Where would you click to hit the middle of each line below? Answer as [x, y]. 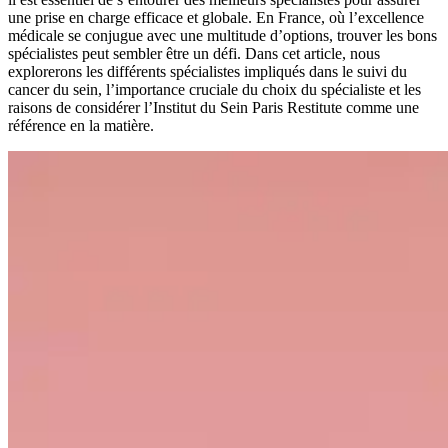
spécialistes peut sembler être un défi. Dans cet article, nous [194, 53]
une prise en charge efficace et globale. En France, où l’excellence [216, 17]
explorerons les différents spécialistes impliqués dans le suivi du [207, 71]
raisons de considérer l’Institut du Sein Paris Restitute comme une [213, 107]
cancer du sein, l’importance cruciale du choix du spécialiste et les [214, 89]
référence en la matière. [81, 125]
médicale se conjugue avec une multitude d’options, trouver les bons [222, 35]
